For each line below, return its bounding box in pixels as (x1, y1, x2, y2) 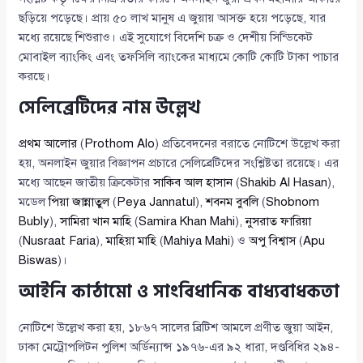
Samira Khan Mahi (139, 213, 236, 228)
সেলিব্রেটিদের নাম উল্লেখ (19, 92, 201, 122)
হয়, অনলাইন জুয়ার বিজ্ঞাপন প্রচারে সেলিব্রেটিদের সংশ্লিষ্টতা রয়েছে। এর (19, 155, 340, 170)
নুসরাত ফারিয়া (246, 213, 312, 228)
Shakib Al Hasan (240, 174, 328, 190)
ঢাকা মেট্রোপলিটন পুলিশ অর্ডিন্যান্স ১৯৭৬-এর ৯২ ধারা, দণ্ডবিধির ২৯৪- (19, 339, 340, 354)
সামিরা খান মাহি (60, 213, 132, 228)
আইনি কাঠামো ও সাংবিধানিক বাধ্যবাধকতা (19, 276, 340, 306)
